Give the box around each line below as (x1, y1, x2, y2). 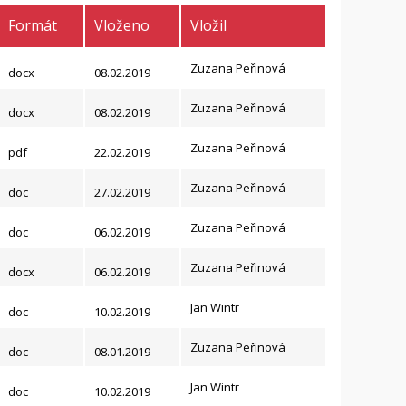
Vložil (189, 15, 227, 35)
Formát (7, 15, 57, 35)
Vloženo (93, 15, 150, 35)
